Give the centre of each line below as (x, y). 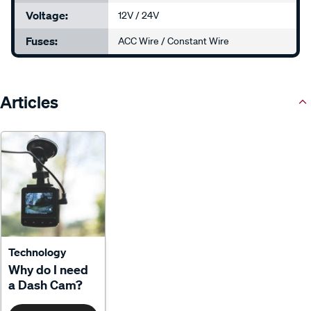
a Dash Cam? (45, 285)
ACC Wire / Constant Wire (174, 41)
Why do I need (48, 270)
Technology (37, 252)
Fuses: (42, 41)
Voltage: (47, 16)
